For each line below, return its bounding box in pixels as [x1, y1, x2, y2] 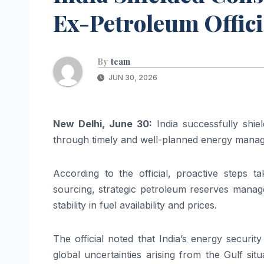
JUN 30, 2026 [107, 72, 157, 82]
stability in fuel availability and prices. [53, 199, 217, 211]
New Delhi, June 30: [53, 117, 152, 130]
